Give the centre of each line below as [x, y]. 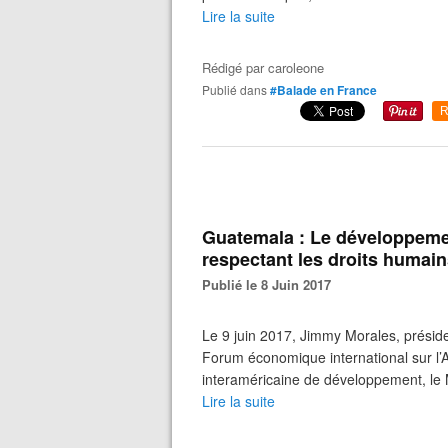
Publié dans [238, 89]
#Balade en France [323, 90]
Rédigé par [235, 67]
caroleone [296, 67]
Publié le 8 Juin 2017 [271, 284]
